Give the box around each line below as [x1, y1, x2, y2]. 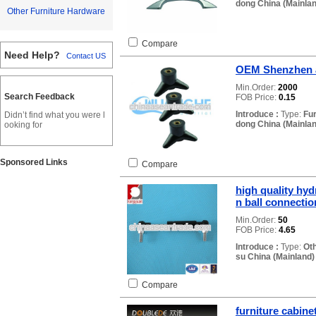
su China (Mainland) [236, 252, 315, 262]
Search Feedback [4, 92, 75, 102]
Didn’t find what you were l [4, 110, 105, 121]
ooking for [4, 120, 42, 130]
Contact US [66, 51, 106, 61]
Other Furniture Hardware [7, 6, 105, 17]
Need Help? [4, 49, 60, 61]
